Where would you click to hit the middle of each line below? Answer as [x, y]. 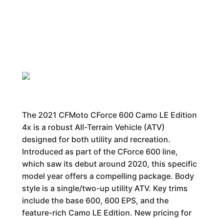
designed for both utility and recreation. [96, 139]
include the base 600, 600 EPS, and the [95, 200]
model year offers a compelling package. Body [108, 176]
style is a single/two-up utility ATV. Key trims [105, 188]
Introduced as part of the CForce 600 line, [100, 152]
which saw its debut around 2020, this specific [109, 164]
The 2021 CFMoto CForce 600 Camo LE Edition [109, 115]
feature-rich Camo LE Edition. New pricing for [107, 213]
